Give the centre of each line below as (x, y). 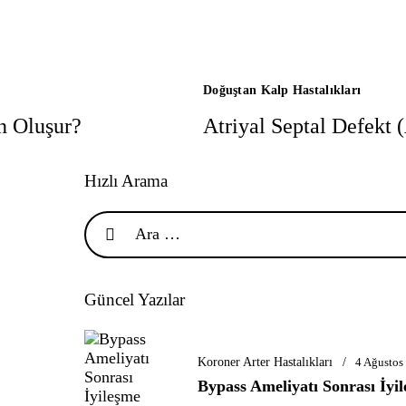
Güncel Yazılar (135, 300)
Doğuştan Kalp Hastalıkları (282, 91)
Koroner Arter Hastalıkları (265, 362)
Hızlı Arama (126, 180)
